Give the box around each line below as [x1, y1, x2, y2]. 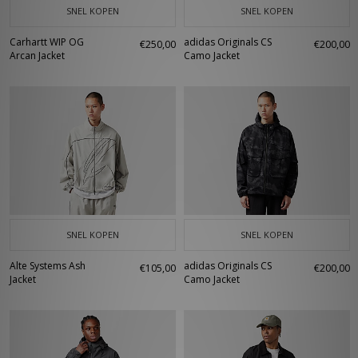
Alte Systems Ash [10, 259, 86, 272]
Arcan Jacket [10, 49, 65, 62]
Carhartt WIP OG [10, 35, 84, 49]
